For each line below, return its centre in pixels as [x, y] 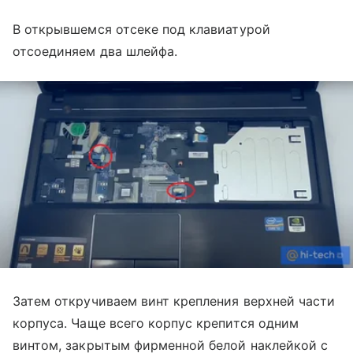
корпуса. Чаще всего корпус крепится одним [156, 323]
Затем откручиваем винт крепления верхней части [174, 301]
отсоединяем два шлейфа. [95, 52]
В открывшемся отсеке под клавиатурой [141, 30]
